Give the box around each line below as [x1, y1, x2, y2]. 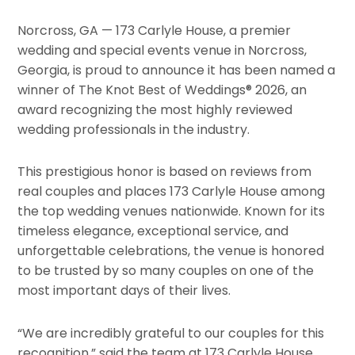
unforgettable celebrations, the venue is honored [17, 242, 325, 261]
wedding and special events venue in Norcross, [17, 40, 307, 59]
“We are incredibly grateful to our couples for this [17, 324, 325, 343]
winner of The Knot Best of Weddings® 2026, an [17, 80, 307, 99]
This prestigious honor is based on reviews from [17, 162, 312, 181]
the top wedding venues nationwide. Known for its [17, 202, 326, 221]
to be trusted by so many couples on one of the [17, 261, 315, 281]
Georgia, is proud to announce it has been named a [17, 60, 336, 79]
